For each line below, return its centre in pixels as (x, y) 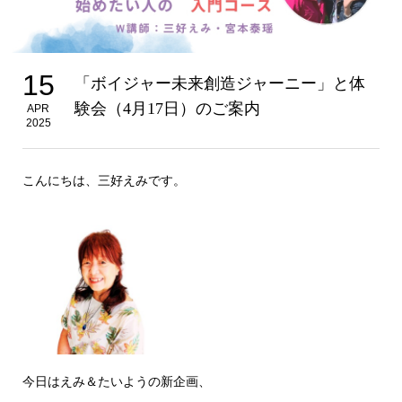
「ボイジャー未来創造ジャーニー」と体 (219, 84)
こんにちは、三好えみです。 (104, 181)
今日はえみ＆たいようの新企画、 (116, 382)
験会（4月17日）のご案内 (167, 109)
